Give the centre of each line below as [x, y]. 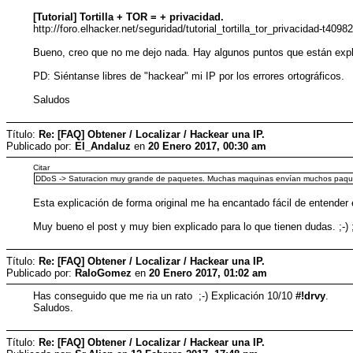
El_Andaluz [103, 146]
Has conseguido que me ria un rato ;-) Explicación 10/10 [165, 295]
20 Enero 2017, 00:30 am [207, 146]
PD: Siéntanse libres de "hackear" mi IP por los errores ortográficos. [189, 76]
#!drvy [311, 295]
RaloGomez [103, 273]
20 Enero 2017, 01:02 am [208, 273]
